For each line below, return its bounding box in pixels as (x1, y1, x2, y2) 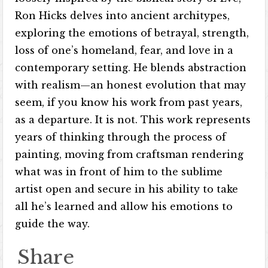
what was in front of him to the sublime (15, 165, 223, 178)
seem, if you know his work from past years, (15, 96, 243, 108)
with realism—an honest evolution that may (15, 78, 246, 91)
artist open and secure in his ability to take (15, 182, 239, 195)
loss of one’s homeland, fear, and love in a (15, 44, 234, 56)
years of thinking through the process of (15, 130, 227, 143)
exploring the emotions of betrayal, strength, (15, 26, 249, 39)
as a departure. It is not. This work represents (15, 113, 251, 126)
